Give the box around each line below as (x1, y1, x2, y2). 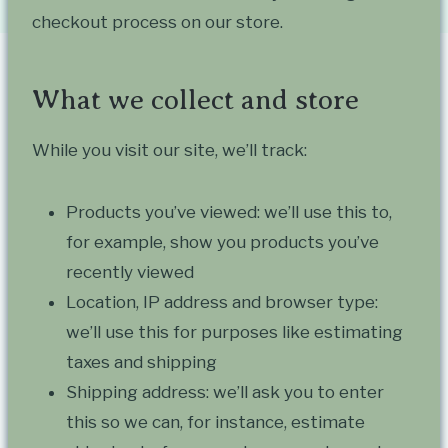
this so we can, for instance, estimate (66, 412, 365, 433)
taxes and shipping (66, 352, 217, 373)
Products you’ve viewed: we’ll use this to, (66, 202, 392, 223)
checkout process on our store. (32, 12, 283, 33)
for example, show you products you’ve (66, 232, 379, 253)
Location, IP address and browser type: (66, 292, 378, 313)
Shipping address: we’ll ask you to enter (66, 382, 384, 403)
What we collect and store (32, 84, 359, 116)
